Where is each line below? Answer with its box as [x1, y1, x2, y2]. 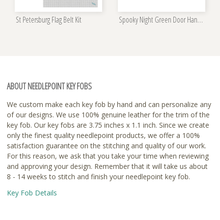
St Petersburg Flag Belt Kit [16, 14, 82, 25]
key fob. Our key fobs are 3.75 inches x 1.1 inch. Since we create [7, 120, 209, 130]
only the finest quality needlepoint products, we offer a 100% [7, 130, 200, 140]
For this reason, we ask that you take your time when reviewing [7, 151, 209, 161]
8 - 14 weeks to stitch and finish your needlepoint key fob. [7, 171, 190, 181]
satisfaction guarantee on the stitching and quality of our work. [7, 140, 206, 150]
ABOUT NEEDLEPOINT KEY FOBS [7, 80, 92, 92]
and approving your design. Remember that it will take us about [7, 161, 208, 171]
